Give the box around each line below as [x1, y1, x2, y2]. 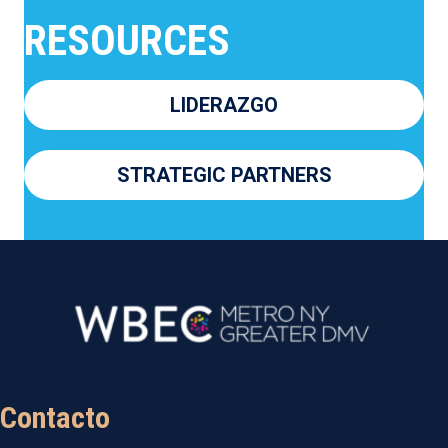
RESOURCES [24, 16, 230, 66]
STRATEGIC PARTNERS [116, 163, 332, 188]
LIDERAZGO [170, 93, 278, 118]
